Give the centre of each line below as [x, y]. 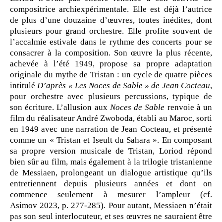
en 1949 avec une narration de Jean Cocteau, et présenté [111, 129]
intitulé [24, 86]
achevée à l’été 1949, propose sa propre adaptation [111, 64]
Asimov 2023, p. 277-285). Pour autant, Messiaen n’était [111, 206]
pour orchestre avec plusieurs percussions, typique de [111, 97]
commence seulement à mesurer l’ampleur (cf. [111, 195]
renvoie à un [189, 108]
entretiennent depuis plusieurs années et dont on [111, 184]
